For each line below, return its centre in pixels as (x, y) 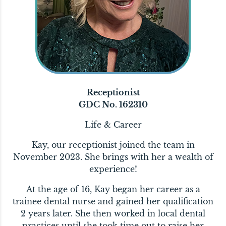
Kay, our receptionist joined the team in (113, 145)
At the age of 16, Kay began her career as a (113, 189)
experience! (113, 169)
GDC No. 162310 (113, 104)
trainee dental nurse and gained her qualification (113, 201)
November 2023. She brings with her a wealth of (113, 157)
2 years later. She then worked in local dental (113, 213)
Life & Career (113, 125)
